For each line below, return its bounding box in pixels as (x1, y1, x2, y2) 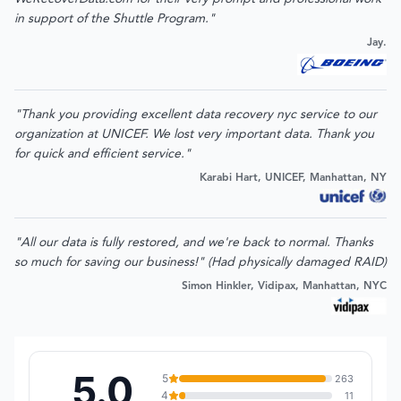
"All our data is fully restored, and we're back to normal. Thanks (14, 236, 373, 249)
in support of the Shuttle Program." (14, 13, 215, 25)
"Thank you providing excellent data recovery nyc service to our (14, 108, 377, 121)
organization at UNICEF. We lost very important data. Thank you (14, 128, 374, 141)
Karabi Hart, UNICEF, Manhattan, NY (200, 173, 387, 183)
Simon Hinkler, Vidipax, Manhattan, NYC (182, 281, 387, 292)
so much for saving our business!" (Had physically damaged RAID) (14, 256, 387, 269)
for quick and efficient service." (14, 148, 191, 160)
